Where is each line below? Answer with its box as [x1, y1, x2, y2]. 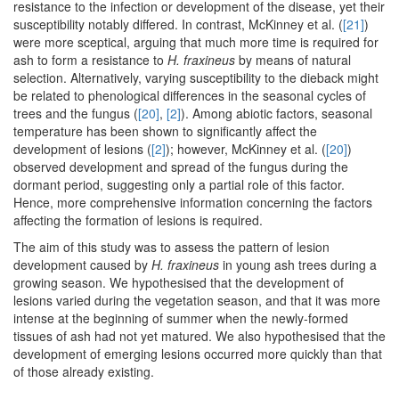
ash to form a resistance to [13, 51, 167, 69]
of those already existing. [13, 362, 154, 381]
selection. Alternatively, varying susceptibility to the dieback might [13, 69, 379, 87]
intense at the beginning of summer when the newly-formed [13, 309, 348, 328]
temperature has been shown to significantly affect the [13, 122, 317, 141]
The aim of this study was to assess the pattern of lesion [13, 238, 330, 256]
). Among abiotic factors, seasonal [181, 104, 372, 123]
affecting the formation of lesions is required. [13, 211, 263, 230]
